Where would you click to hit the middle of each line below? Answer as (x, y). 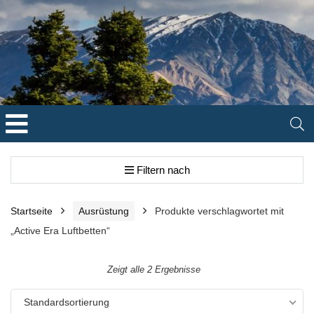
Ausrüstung (104, 211)
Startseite (32, 211)
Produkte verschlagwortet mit (219, 211)
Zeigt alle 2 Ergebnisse (153, 269)
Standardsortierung (67, 302)
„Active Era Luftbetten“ (60, 231)
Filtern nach (162, 170)
